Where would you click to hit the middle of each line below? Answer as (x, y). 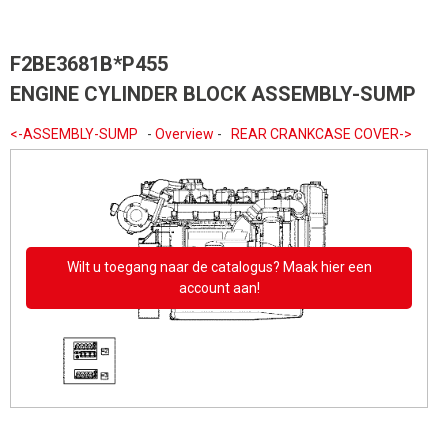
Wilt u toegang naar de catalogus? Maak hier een (219, 267)
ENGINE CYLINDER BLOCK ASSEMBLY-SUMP (213, 94)
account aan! (219, 288)
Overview (184, 134)
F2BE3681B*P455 (89, 64)
